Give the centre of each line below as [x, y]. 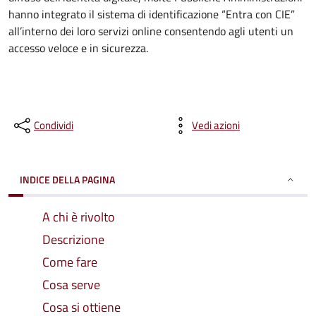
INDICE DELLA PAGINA [67, 180]
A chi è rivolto [79, 217]
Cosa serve [71, 285]
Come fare [70, 262]
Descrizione [73, 239]
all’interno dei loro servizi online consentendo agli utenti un [151, 31]
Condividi [54, 125]
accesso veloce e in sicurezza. [78, 48]
